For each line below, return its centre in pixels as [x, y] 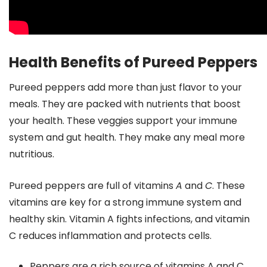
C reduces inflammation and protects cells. [110, 236]
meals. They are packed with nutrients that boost [125, 104]
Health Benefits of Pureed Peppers [133, 62]
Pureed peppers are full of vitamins [92, 186]
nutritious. [32, 154]
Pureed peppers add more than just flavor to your [125, 87]
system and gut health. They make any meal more [127, 137]
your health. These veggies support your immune [123, 121]
